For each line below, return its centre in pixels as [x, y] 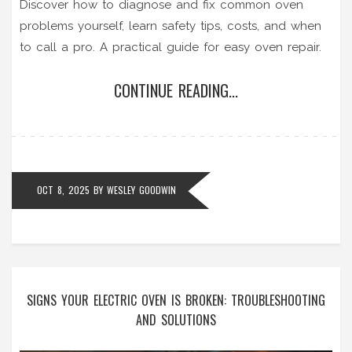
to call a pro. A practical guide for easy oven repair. [170, 47]
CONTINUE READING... [176, 90]
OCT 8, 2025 [63, 189]
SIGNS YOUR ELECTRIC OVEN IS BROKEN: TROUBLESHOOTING [176, 300]
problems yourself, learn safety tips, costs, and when [170, 26]
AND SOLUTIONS [176, 319]
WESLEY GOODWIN [141, 189]
